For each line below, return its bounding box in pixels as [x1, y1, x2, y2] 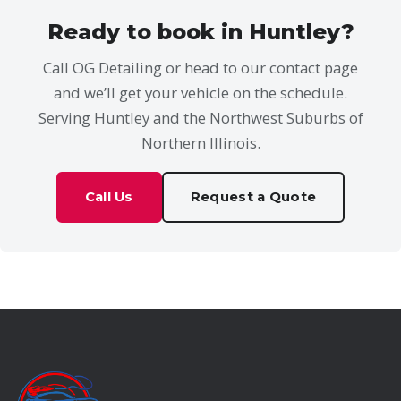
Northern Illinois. [141, 132, 260, 153]
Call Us [84, 189, 133, 206]
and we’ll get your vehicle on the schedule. [54, 81, 347, 103]
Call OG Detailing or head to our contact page [43, 56, 358, 78]
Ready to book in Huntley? [47, 18, 354, 45]
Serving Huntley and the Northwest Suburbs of [38, 107, 363, 128]
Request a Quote [190, 189, 317, 206]
